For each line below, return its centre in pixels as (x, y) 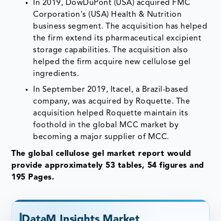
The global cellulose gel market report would (101, 154)
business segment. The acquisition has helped (120, 27)
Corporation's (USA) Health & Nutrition (108, 15)
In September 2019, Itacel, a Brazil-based (111, 90)
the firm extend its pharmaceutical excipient (117, 39)
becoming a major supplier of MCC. (102, 137)
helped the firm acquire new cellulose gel (112, 62)
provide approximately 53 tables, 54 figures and (108, 166)
